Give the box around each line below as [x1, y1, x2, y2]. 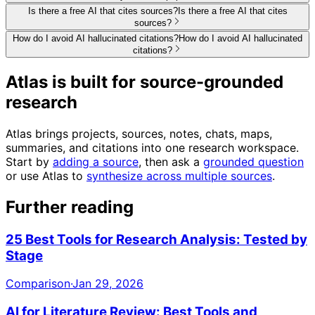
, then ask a [139, 154, 200, 169]
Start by [6, 154, 49, 169]
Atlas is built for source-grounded [6, 71, 283, 92]
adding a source [53, 154, 139, 169]
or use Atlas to [6, 168, 83, 183]
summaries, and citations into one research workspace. [6, 140, 299, 155]
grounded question [203, 154, 304, 169]
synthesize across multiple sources [86, 168, 272, 183]
